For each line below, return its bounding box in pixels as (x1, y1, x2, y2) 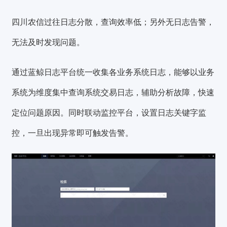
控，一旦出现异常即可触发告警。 (12, 129, 134, 138)
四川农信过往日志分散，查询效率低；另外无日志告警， (12, 17, 215, 26)
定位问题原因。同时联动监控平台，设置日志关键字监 (12, 108, 207, 118)
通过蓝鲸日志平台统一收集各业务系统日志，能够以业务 (12, 68, 215, 77)
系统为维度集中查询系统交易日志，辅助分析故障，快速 (12, 88, 215, 97)
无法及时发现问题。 (12, 37, 85, 47)
